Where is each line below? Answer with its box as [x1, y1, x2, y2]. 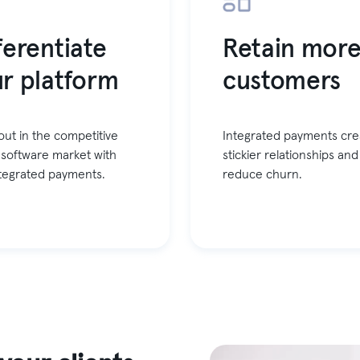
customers [222, 69, 342, 96]
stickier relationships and [222, 149, 358, 162]
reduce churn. [222, 168, 302, 182]
